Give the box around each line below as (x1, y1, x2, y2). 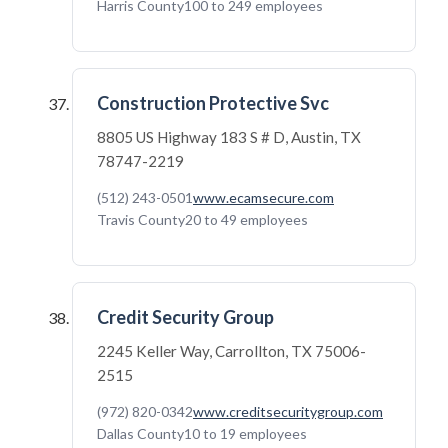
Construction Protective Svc (97, 92, 329, 114)
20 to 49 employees (185, 211, 308, 228)
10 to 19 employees (184, 425, 307, 442)
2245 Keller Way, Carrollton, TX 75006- (97, 342, 366, 360)
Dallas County (97, 425, 184, 442)
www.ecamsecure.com (193, 189, 334, 206)
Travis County (97, 211, 185, 228)
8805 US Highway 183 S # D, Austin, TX (97, 128, 361, 146)
